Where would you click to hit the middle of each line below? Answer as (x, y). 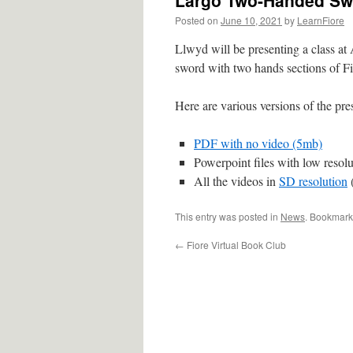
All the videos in (236, 181)
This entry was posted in (228, 216)
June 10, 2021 (251, 20)
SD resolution (313, 181)
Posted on (197, 20)
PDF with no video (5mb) (258, 143)
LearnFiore (321, 20)
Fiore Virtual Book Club (235, 245)
